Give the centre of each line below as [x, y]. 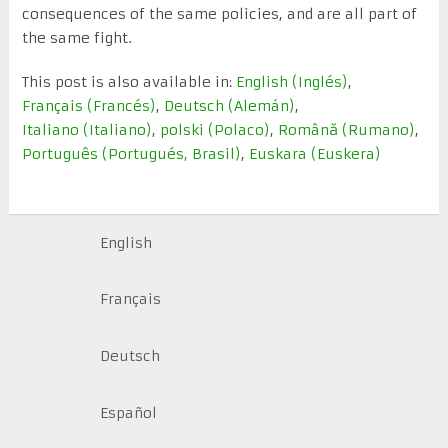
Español [128, 413]
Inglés [319, 81]
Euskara [277, 153]
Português [59, 153]
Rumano [378, 129]
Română [307, 129]
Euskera [345, 153]
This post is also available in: [128, 81]
